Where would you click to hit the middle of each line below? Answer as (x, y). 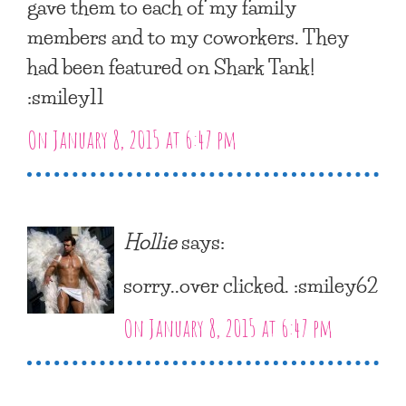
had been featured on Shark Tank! (171, 66)
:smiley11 (66, 96)
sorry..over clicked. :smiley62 (251, 284)
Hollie (150, 241)
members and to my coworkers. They (188, 36)
